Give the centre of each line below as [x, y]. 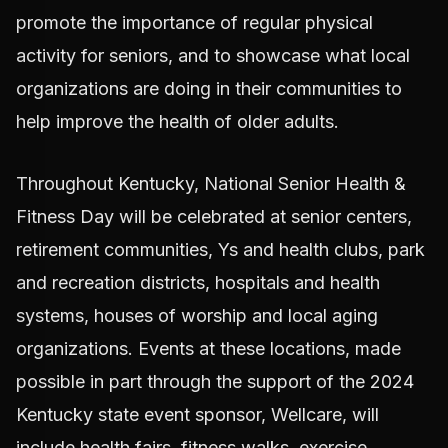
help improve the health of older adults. [177, 121]
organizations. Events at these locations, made [208, 348]
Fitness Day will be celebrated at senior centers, [214, 216]
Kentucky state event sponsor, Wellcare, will [197, 414]
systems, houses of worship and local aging [197, 315]
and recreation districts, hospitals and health [198, 282]
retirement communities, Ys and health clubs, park [220, 249]
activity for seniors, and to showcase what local [213, 55]
